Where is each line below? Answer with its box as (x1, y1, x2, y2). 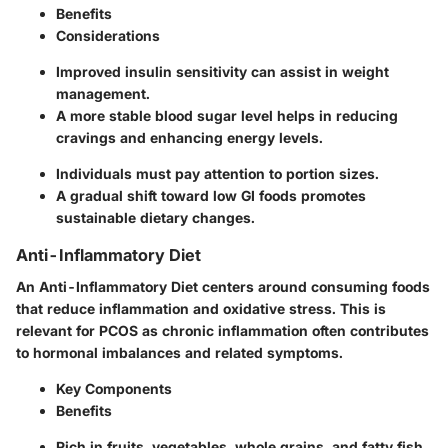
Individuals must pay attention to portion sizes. (56, 165, 379, 183)
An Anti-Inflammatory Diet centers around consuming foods (16, 278, 430, 296)
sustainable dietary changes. (56, 209, 255, 227)
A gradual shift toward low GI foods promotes (56, 187, 366, 205)
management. (56, 85, 150, 103)
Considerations (56, 27, 160, 45)
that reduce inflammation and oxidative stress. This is (16, 300, 386, 318)
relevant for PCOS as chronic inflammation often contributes (16, 322, 429, 340)
